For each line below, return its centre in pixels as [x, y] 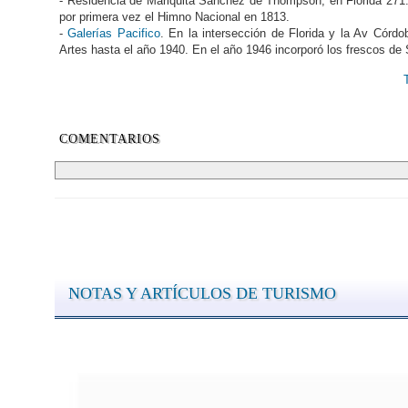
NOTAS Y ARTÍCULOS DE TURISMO [202, 294]
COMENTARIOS [110, 139]
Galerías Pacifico [114, 34]
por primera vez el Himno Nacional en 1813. [174, 17]
